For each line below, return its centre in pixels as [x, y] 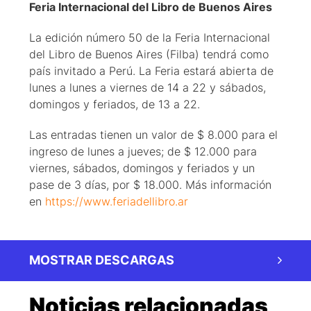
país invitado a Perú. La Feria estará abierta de [151, 71]
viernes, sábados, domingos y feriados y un [142, 168]
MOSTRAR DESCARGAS [102, 260]
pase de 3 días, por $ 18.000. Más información [150, 185]
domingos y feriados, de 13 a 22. [116, 104]
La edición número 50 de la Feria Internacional [150, 38]
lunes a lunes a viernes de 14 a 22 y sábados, [148, 88]
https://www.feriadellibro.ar [117, 202]
